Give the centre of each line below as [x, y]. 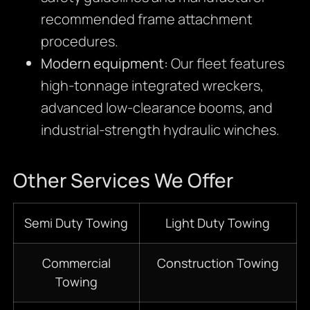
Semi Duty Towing [76, 223]
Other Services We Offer [123, 180]
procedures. [79, 42]
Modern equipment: [104, 64]
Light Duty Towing [218, 223]
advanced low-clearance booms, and [156, 108]
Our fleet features [226, 64]
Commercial [76, 263]
